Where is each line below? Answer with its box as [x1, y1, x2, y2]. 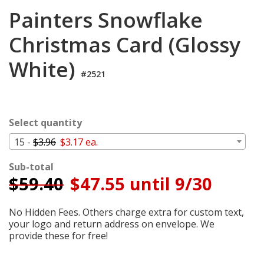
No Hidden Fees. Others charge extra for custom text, [9, 205, 244, 219]
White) [9, 55, 81, 83]
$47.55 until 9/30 [65, 171, 212, 195]
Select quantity [9, 115, 82, 129]
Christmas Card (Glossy [9, 30, 240, 58]
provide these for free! [9, 229, 108, 242]
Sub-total [9, 160, 54, 173]
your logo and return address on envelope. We [9, 217, 214, 230]
